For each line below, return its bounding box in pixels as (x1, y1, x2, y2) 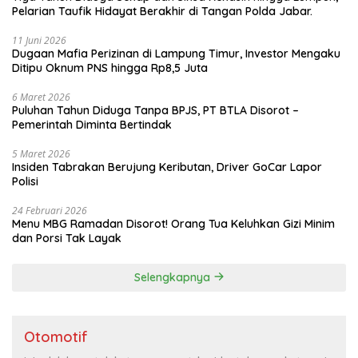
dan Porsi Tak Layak (12, 230, 121, 245)
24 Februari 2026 (12, 203, 87, 217)
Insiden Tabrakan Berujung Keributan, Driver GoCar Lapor (12, 159, 322, 174)
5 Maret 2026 (12, 146, 70, 161)
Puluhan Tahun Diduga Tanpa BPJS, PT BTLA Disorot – (12, 102, 299, 117)
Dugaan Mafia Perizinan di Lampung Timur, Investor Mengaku (12, 46, 340, 61)
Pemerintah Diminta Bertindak (12, 117, 172, 132)
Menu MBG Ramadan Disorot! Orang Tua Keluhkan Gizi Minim (12, 216, 335, 231)
